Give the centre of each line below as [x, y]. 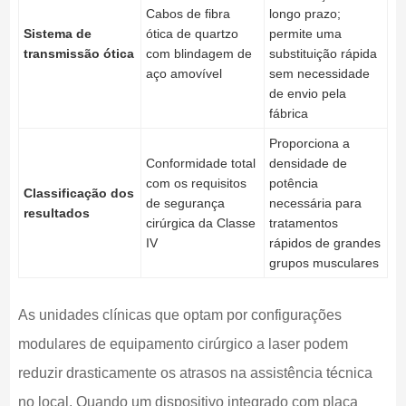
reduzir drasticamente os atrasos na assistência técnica [195, 372]
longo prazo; [304, 13]
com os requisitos [196, 183]
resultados [56, 213]
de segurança [185, 203]
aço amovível [184, 73]
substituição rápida [323, 53]
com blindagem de [198, 53]
